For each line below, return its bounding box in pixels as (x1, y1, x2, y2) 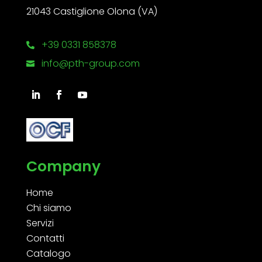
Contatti (26, 231, 64, 245)
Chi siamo (26, 201, 71, 215)
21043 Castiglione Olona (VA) (26, 5, 157, 19)
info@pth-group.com (41, 57, 140, 71)
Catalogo (26, 246, 71, 260)
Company (26, 156, 101, 177)
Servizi (26, 216, 54, 230)
